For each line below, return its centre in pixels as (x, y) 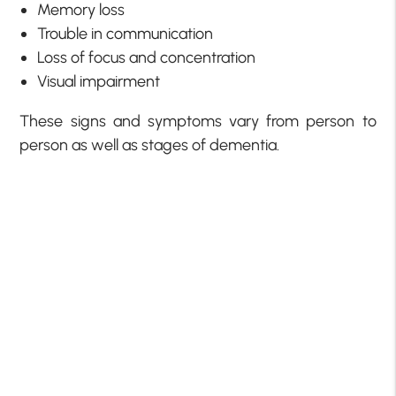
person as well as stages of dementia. (150, 145)
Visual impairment (99, 82)
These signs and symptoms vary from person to (198, 122)
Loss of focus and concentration (147, 58)
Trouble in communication (126, 34)
